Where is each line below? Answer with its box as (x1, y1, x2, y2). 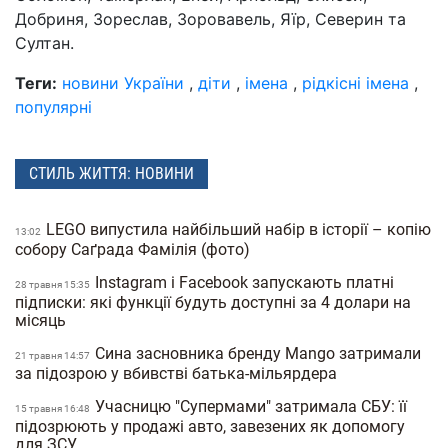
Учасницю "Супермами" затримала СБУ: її (95, 396, 407, 416)
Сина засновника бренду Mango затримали (95, 343, 421, 363)
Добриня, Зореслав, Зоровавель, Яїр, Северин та (15, 9, 406, 30)
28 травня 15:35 (15, 278, 92, 290)
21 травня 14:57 (15, 349, 92, 361)
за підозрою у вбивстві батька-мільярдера (15, 363, 341, 383)
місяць (15, 310, 70, 330)
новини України (62, 73, 184, 94)
